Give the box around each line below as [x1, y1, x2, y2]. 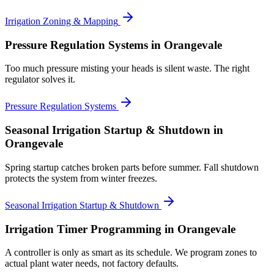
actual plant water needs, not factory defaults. [5, 258, 179, 269]
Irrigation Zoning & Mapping [5, 16, 118, 26]
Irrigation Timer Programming [5, 222, 161, 235]
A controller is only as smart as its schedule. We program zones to [5, 247, 257, 258]
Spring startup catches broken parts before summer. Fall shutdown [5, 161, 259, 172]
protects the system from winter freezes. [5, 172, 157, 183]
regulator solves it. [5, 74, 75, 85]
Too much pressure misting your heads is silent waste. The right [5, 63, 250, 74]
